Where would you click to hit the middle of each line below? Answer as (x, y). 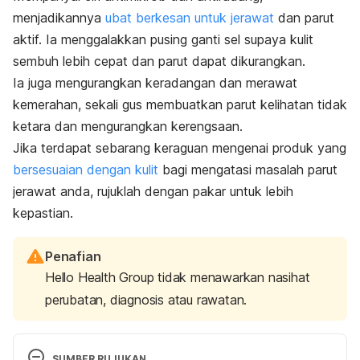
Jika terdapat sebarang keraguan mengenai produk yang (180, 148)
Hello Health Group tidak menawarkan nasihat (178, 278)
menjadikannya (59, 18)
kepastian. (43, 213)
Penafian (73, 257)
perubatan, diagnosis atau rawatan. (146, 300)
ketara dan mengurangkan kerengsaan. (130, 127)
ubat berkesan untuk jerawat (190, 18)
